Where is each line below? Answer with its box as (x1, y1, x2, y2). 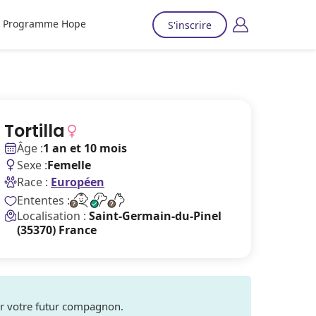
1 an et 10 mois (43, 140, 127, 156)
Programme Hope (2, 17, 86, 30)
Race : (17, 174, 48, 190)
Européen (51, 174, 104, 190)
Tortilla (4, 119, 65, 142)
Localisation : (17, 208, 89, 224)
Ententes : (17, 193, 70, 208)
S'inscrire (168, 18, 212, 32)
